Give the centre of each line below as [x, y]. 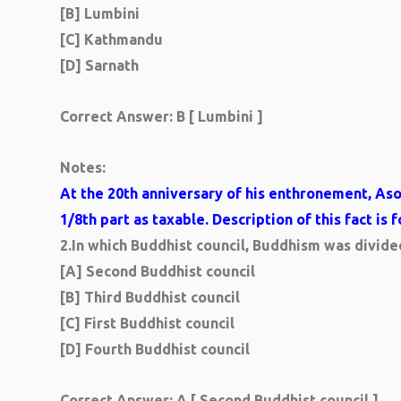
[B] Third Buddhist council [150, 297]
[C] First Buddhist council [147, 323]
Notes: [83, 167]
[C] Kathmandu [111, 39]
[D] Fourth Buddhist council [155, 349]
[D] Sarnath [99, 65]
